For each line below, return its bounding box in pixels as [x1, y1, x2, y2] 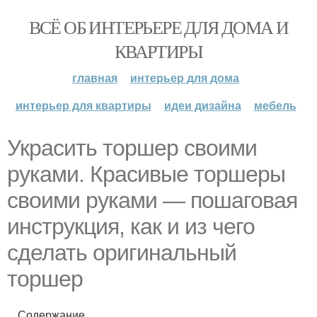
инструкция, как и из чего [7, 214, 255, 239]
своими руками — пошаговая [7, 188, 297, 213]
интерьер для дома [130, 69, 239, 86]
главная [72, 69, 117, 86]
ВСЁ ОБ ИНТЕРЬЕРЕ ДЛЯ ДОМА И [28, 15, 289, 39]
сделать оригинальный [7, 240, 236, 265]
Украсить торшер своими [7, 135, 257, 161]
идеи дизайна [163, 97, 241, 113]
